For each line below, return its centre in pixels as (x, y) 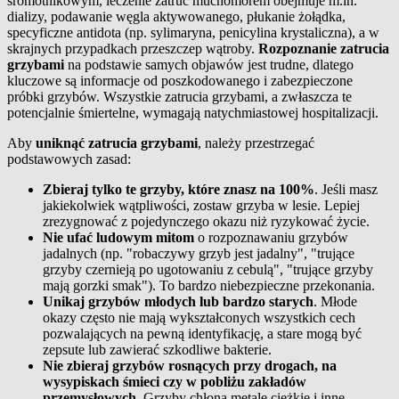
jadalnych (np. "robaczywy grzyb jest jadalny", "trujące (199, 254)
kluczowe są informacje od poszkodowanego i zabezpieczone (180, 81)
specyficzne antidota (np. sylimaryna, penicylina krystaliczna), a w (193, 33)
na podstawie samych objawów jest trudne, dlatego (209, 65)
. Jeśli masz (346, 190)
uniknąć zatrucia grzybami (117, 143)
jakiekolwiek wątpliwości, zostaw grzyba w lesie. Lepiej (201, 206)
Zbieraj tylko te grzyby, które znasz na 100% (179, 190)
